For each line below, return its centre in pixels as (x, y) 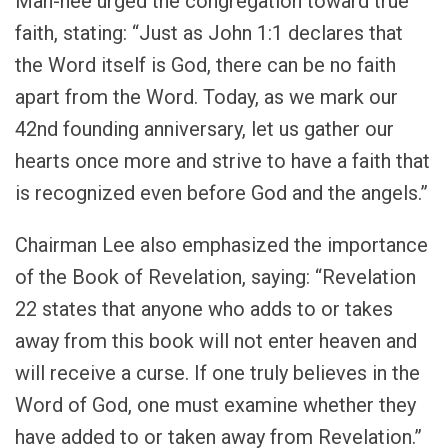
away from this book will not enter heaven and (216, 341)
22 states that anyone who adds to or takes (204, 309)
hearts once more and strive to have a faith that (222, 161)
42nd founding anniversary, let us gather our (204, 129)
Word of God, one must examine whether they (215, 405)
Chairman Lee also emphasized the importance (221, 245)
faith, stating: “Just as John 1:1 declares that (209, 33)
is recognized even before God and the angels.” (221, 193)
